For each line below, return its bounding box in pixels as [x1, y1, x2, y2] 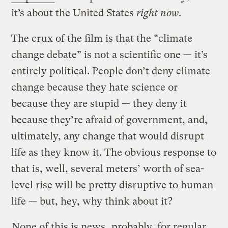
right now [136, 7, 179, 19]
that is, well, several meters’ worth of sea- [11, 163, 205, 175]
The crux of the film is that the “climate [11, 33, 193, 45]
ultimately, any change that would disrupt [11, 130, 205, 142]
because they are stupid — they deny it [11, 98, 187, 110]
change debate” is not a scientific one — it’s [11, 49, 208, 61]
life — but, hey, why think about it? [11, 195, 173, 208]
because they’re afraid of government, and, [11, 114, 208, 126]
